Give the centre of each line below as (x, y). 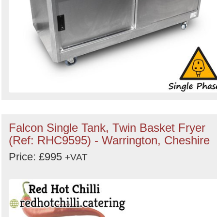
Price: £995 (37, 157)
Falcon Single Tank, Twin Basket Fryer (107, 128)
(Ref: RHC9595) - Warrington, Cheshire (109, 140)
